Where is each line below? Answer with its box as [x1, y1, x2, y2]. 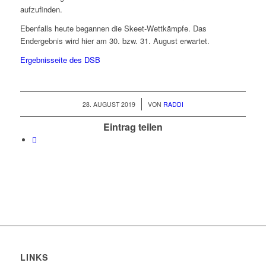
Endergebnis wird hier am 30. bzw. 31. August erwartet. [20, 35, 210, 47]
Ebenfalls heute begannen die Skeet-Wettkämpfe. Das [20, 23, 207, 34]
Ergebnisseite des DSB [20, 54, 100, 66]
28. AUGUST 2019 [82, 100, 135, 109]
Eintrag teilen [103, 120, 163, 134]
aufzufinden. [20, 4, 62, 15]
